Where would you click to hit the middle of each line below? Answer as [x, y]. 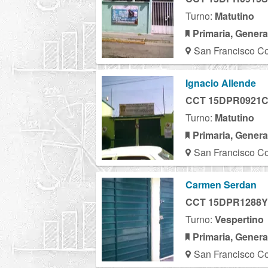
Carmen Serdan [221, 184]
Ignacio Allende [221, 83]
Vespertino [239, 219]
